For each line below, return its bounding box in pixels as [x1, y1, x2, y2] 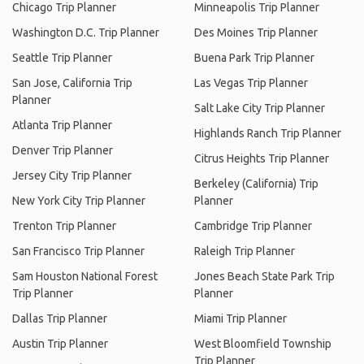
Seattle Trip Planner [12, 51, 112, 64]
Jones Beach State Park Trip [194, 270, 335, 283]
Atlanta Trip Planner [12, 119, 112, 132]
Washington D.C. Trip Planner [12, 26, 159, 39]
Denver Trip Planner [12, 144, 113, 157]
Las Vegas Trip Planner [194, 76, 308, 89]
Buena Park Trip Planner [194, 51, 314, 64]
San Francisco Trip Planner [12, 245, 145, 258]
